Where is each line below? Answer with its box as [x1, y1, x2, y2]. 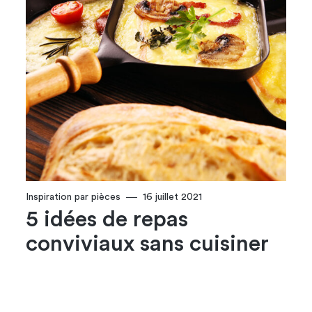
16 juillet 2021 [143, 192, 203, 203]
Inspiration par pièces [26, 192, 121, 203]
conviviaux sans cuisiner [26, 233, 270, 256]
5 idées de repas [26, 208, 189, 231]
